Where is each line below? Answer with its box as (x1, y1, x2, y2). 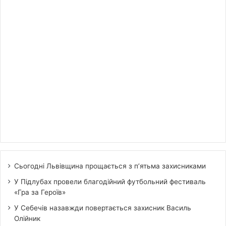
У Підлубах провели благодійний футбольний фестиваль (14, 177, 206, 186)
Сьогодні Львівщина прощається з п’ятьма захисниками (14, 161, 206, 170)
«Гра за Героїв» (14, 188, 66, 196)
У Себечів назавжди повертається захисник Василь (14, 203, 191, 212)
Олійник (14, 214, 40, 222)
